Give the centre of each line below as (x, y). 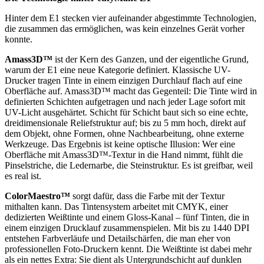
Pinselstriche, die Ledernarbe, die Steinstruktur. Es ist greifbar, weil (129, 165)
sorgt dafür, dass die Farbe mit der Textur (147, 196)
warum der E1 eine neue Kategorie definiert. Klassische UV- (118, 70)
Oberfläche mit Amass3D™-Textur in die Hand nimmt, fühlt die (124, 154)
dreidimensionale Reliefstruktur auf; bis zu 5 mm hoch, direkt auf (125, 123)
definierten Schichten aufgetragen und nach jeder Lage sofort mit (125, 101)
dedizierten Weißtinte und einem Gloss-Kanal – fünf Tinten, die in (127, 217)
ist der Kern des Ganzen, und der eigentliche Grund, (151, 59)
